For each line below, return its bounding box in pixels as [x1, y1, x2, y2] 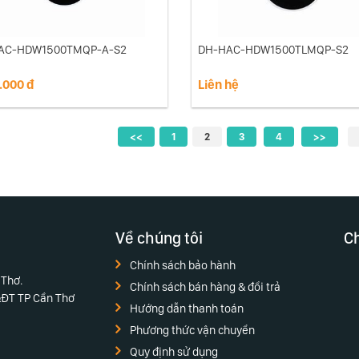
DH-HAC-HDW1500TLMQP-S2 [197, 42, 349, 57]
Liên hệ [197, 77, 239, 92]
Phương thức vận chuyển [130, 323, 255, 337]
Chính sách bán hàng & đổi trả [130, 280, 280, 294]
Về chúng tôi [115, 228, 203, 248]
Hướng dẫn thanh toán [130, 301, 244, 316]
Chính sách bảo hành [130, 258, 236, 272]
